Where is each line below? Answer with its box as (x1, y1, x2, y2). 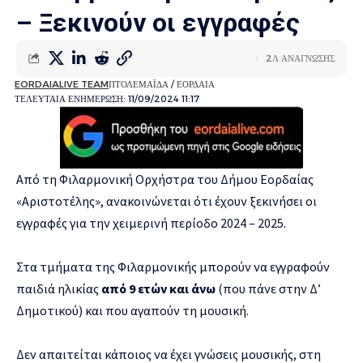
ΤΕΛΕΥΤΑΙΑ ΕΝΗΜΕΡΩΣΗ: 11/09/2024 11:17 (15, 92, 200, 105)
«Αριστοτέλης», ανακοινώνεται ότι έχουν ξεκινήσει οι (16, 192, 317, 209)
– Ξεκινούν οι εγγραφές (16, 6, 300, 38)
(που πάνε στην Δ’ (216, 280, 321, 297)
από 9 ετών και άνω (101, 280, 216, 297)
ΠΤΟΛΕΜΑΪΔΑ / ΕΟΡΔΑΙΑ (109, 78, 216, 90)
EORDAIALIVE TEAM (15, 78, 109, 90)
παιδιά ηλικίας (16, 280, 101, 297)
